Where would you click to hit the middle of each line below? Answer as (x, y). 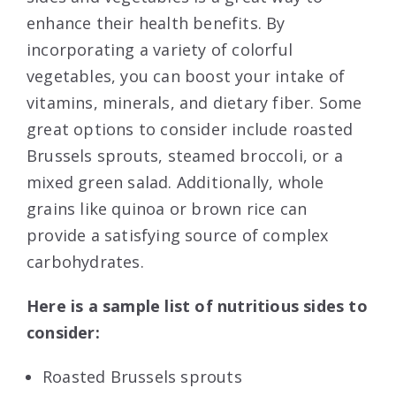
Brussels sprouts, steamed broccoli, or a (185, 155)
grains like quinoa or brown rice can (167, 208)
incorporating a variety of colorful (160, 49)
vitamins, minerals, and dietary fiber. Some (194, 102)
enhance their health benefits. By (156, 23)
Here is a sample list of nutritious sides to (197, 305)
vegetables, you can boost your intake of (186, 76)
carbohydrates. (85, 261)
